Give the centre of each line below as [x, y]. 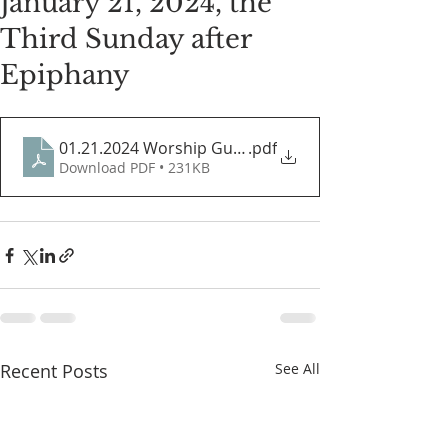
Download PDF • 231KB [134, 167]
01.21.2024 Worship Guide [157, 148]
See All [297, 368]
